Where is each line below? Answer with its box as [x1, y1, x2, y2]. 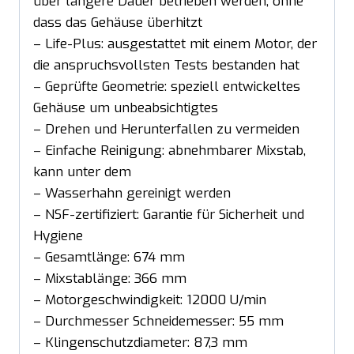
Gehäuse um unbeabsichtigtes [33, 99, 218, 118]
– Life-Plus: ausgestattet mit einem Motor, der [33, 35, 317, 54]
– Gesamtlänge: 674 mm [33, 248, 185, 267]
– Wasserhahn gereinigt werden [33, 184, 231, 203]
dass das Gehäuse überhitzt [33, 13, 202, 32]
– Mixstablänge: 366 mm [33, 269, 186, 288]
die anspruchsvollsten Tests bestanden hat [33, 56, 299, 75]
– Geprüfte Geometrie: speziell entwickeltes [33, 77, 300, 96]
